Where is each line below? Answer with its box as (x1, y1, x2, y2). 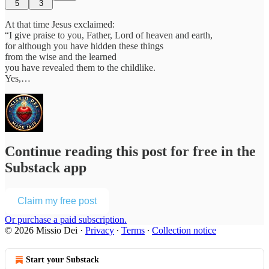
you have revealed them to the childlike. (5, 62, 156, 73)
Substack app (5, 160, 86, 176)
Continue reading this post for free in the (5, 144, 256, 160)
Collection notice (152, 225, 216, 236)
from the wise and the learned (5, 51, 116, 62)
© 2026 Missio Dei (5, 225, 77, 236)
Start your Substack (26, 255, 99, 265)
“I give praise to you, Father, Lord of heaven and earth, (5, 29, 213, 40)
